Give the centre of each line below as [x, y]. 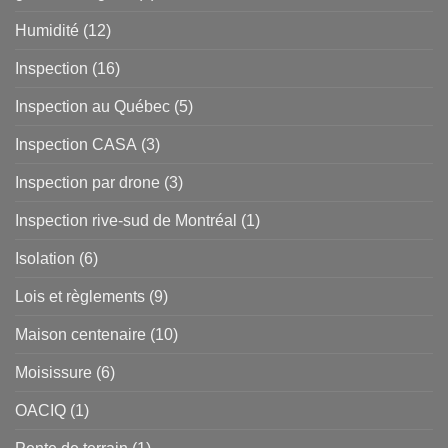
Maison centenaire [80, 335]
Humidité [47, 31]
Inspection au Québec [92, 107]
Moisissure [53, 373]
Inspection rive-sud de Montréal [126, 221]
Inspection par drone [87, 183]
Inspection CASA [76, 145]
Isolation [45, 259]
